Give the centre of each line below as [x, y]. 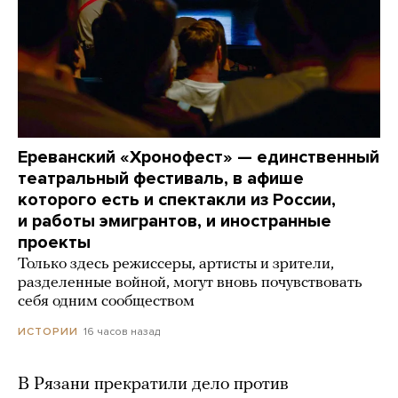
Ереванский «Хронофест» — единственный [199, 158]
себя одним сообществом [106, 302]
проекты [54, 243]
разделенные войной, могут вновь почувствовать [190, 283]
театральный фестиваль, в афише [161, 179]
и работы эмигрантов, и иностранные [175, 222]
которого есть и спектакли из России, [177, 200]
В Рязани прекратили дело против [153, 385]
